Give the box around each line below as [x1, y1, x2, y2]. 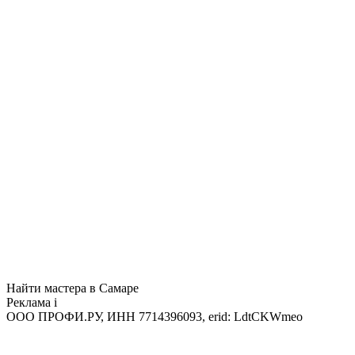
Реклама [6, 295, 54, 309]
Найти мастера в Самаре [6, 281, 139, 295]
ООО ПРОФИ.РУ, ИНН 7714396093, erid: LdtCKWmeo [6, 309, 303, 323]
